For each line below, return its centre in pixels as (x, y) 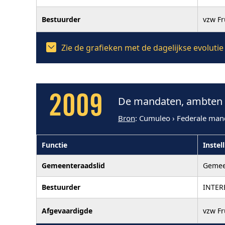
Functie (54, 145)
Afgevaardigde (67, 210)
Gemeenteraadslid (73, 165)
